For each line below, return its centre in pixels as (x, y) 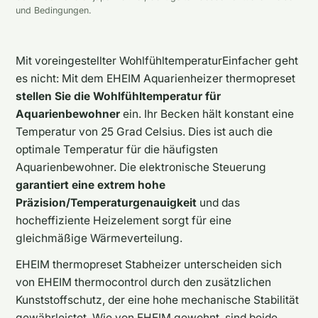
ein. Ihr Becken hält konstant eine (207, 114)
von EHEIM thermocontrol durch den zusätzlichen (143, 282)
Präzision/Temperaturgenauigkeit (106, 202)
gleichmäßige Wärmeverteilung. (99, 238)
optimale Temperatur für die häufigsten (117, 149)
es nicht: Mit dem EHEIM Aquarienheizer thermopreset (155, 78)
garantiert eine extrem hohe (91, 185)
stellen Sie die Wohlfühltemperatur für (118, 96)
